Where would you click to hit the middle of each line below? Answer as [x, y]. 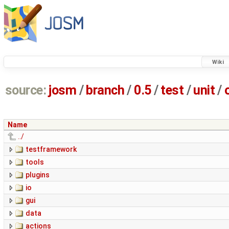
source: [26, 90]
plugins [38, 175]
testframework [51, 150]
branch [105, 90]
